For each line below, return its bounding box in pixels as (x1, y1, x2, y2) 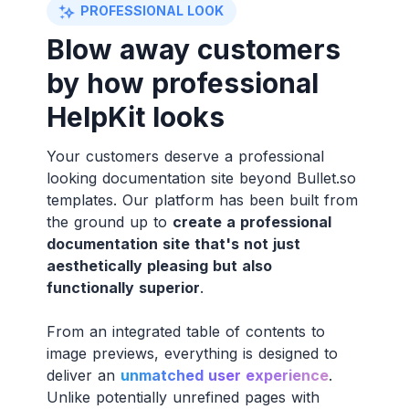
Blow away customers (46, 33, 341, 67)
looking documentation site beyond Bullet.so (46, 169, 356, 188)
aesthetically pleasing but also (46, 257, 272, 276)
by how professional (46, 67, 319, 100)
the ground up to (46, 213, 173, 232)
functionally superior (46, 278, 200, 298)
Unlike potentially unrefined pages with (46, 388, 320, 407)
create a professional (172, 213, 331, 232)
